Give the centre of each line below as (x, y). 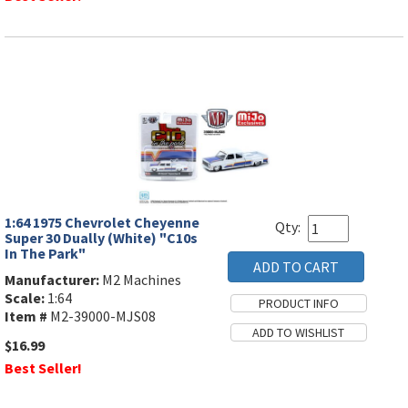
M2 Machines (140, 280)
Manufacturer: (52, 280)
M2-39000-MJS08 (102, 316)
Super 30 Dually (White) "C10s (101, 238)
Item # (26, 316)
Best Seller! (43, 368)
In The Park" (45, 254)
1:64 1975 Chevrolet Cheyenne (102, 223)
